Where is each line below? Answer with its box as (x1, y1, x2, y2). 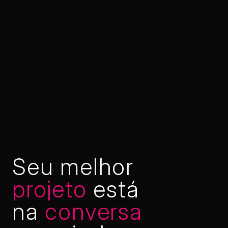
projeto (12, 176, 87, 203)
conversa (45, 198, 142, 225)
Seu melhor (12, 153, 134, 181)
